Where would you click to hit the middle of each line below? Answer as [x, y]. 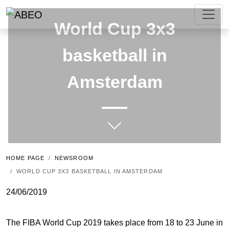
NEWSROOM [74, 158]
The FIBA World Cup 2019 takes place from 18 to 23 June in [114, 223]
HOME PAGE [25, 158]
